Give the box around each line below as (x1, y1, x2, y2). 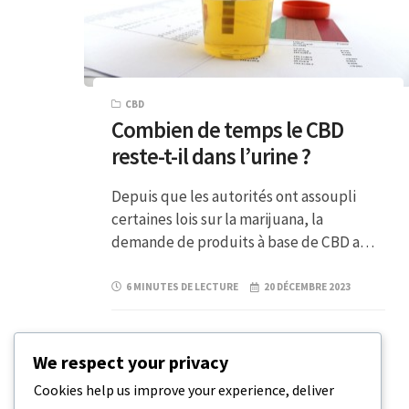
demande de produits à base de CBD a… (111, 231, 374, 252)
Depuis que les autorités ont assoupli (111, 185, 356, 206)
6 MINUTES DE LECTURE (126, 279, 238, 293)
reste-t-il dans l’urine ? (111, 142, 310, 171)
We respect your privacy (33, 351, 228, 374)
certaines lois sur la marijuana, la (111, 208, 323, 229)
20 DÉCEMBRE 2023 (264, 279, 351, 293)
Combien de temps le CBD (111, 115, 343, 144)
